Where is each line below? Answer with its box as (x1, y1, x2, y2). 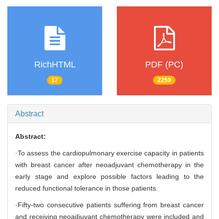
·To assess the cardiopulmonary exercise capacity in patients (15, 149, 204, 157)
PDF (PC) (145, 59, 183, 69)
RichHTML (34, 59, 76, 69)
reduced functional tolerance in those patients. (15, 184, 158, 193)
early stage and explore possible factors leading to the (15, 173, 204, 181)
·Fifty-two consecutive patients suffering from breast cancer (15, 201, 204, 209)
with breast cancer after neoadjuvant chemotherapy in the (15, 161, 204, 169)
